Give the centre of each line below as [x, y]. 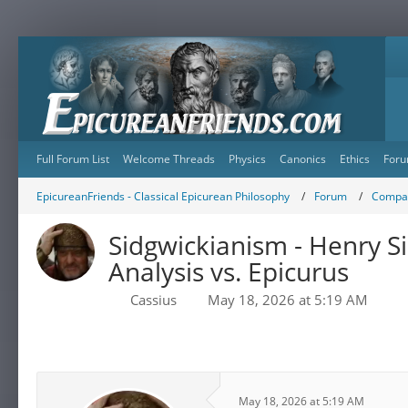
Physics [247, 159]
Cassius [153, 300]
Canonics [303, 159]
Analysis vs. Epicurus [229, 271]
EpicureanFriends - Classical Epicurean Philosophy [163, 196]
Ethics [355, 159]
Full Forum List [73, 159]
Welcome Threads [169, 159]
